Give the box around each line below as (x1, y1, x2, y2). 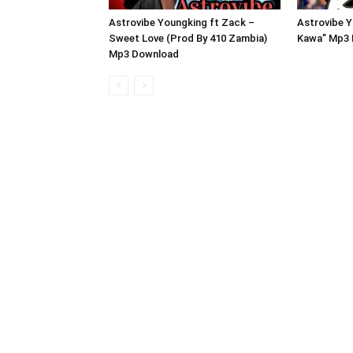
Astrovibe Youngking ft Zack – (109, 17, 255, 28)
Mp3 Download (109, 48, 179, 60)
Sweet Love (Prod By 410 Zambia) (109, 32, 267, 44)
